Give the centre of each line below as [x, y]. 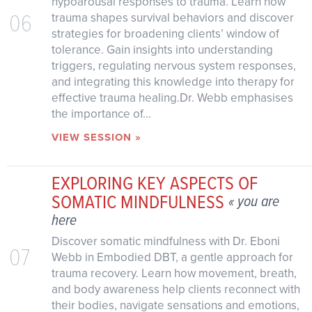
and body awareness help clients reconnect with [175, 289]
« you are [253, 201]
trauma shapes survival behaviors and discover [172, 17]
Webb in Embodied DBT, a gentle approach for [172, 257]
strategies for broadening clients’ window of [165, 33]
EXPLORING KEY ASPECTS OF [154, 182]
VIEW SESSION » [96, 137]
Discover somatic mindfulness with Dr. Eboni [165, 241]
